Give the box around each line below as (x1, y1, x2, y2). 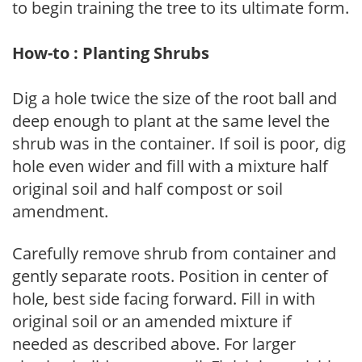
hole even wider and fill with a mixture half (12, 154, 328, 177)
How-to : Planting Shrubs (12, 41, 209, 64)
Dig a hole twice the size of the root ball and (12, 86, 337, 109)
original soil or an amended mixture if (12, 309, 292, 332)
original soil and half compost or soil (12, 177, 283, 200)
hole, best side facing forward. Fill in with (12, 287, 315, 309)
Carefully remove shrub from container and (12, 242, 336, 264)
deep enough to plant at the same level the (12, 109, 330, 132)
